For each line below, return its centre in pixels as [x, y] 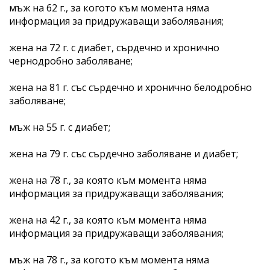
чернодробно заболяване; [71, 61]
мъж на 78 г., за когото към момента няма [109, 259]
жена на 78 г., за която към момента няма [108, 180]
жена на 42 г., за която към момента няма [108, 220]
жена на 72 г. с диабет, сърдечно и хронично [114, 47]
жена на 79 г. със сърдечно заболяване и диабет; [124, 153]
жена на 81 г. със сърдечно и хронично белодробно [130, 87]
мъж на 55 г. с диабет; [60, 127]
